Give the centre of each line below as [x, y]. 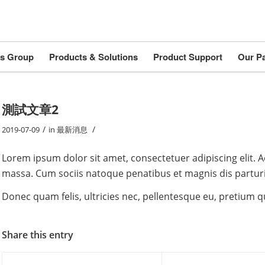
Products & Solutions [93, 57]
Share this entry [38, 235]
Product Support [188, 57]
